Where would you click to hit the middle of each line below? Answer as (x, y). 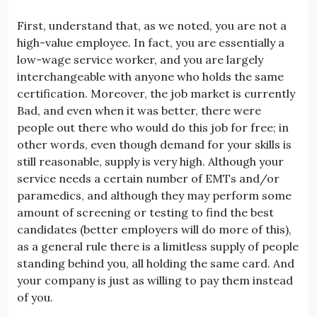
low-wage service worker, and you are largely (140, 59)
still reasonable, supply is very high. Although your (150, 161)
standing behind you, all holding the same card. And (156, 263)
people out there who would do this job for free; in (153, 127)
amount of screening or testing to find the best (145, 212)
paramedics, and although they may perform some (154, 195)
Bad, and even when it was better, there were (139, 110)
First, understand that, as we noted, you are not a (152, 25)
